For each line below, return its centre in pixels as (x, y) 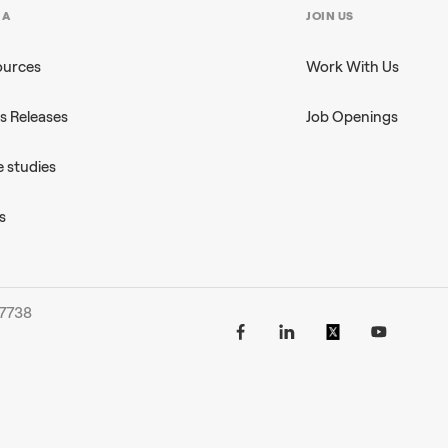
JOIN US (330, 16)
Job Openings (352, 117)
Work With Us (353, 67)
